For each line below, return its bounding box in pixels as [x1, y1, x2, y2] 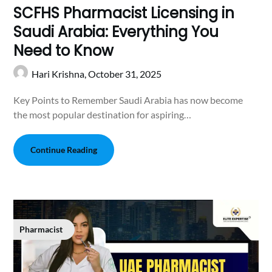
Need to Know [13, 40, 114, 61]
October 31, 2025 [88, 67, 162, 80]
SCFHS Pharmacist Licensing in [13, 2, 235, 23]
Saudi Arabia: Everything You [13, 21, 219, 42]
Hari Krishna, [32, 67, 89, 80]
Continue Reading [30, 144, 98, 155]
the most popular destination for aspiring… [13, 108, 192, 120]
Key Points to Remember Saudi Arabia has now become [13, 93, 243, 106]
